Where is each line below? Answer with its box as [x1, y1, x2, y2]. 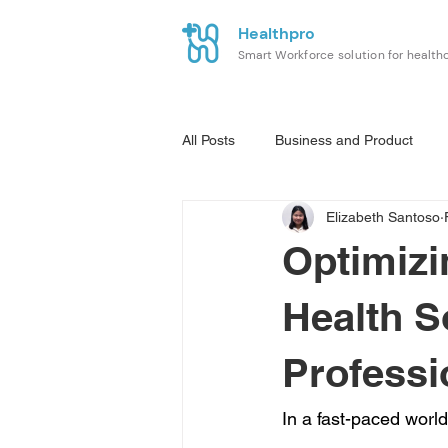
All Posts [182, 131, 235, 148]
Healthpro [238, 23, 315, 44]
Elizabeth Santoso [326, 208, 440, 225]
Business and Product [275, 131, 413, 148]
